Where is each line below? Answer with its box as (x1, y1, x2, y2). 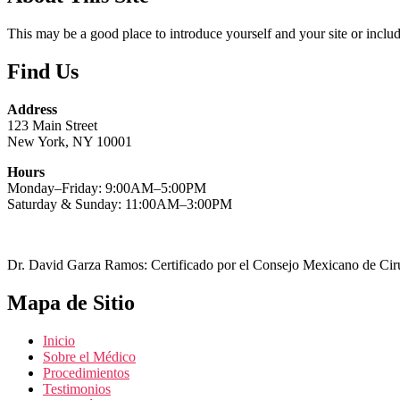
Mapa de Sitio (7, 290, 135, 314)
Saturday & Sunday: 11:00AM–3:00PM (7, 196, 232, 212)
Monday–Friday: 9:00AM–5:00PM (7, 179, 206, 196)
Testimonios (43, 380, 111, 396)
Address (7, 101, 57, 117)
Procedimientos (43, 364, 129, 380)
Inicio (43, 332, 75, 348)
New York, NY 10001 (7, 133, 132, 149)
